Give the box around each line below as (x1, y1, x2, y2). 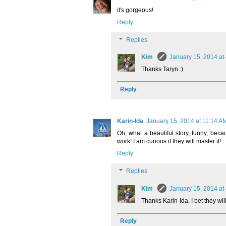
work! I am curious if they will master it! (117, 138, 221, 145)
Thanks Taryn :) (141, 66, 183, 73)
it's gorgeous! (117, 7, 153, 14)
